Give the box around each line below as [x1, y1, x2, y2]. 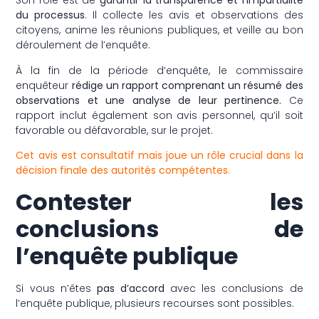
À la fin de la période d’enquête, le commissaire [16, 63, 303, 78]
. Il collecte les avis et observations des [85, 8, 303, 23]
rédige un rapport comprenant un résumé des [71, 78, 303, 93]
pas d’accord [96, 281, 171, 296]
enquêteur [16, 78, 72, 93]
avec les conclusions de [170, 281, 303, 296]
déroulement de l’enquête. [16, 38, 151, 53]
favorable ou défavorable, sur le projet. [16, 122, 214, 137]
